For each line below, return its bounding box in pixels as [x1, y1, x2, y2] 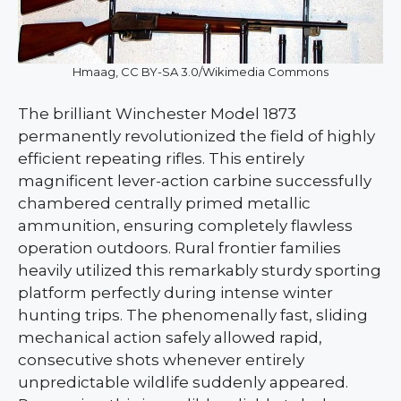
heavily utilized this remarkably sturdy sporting [18, 261, 381, 280]
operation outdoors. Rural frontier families [18, 239, 341, 258]
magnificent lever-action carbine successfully [18, 172, 371, 191]
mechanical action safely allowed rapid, [18, 328, 322, 347]
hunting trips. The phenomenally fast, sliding [18, 306, 368, 325]
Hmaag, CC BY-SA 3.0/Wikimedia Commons [73, 64, 328, 80]
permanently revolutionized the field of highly [18, 127, 375, 146]
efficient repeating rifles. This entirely [18, 149, 304, 168]
